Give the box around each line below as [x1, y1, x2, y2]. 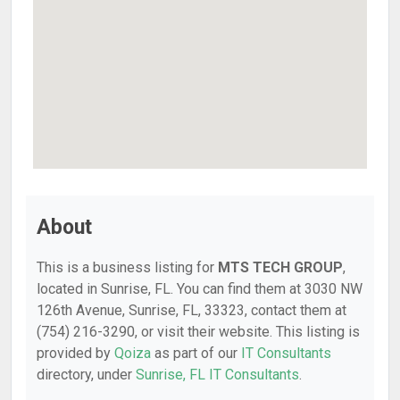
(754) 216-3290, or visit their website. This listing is [37, 323, 360, 340]
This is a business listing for [37, 259, 218, 276]
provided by [37, 345, 114, 362]
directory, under [37, 366, 136, 383]
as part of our [151, 345, 241, 362]
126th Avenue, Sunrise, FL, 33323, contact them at [37, 302, 346, 319]
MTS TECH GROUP [218, 259, 343, 276]
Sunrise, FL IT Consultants [136, 366, 299, 383]
